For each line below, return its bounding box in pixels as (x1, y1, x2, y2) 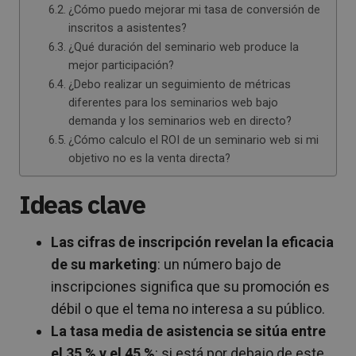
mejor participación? (68, 57, 174, 72)
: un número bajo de (157, 255, 281, 273)
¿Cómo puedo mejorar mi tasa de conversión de (68, 2, 320, 17)
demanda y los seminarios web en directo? (68, 113, 292, 128)
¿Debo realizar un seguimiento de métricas (68, 76, 291, 91)
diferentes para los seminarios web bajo (68, 95, 278, 110)
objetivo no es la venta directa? (68, 150, 230, 165)
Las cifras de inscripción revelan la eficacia (51, 233, 334, 250)
